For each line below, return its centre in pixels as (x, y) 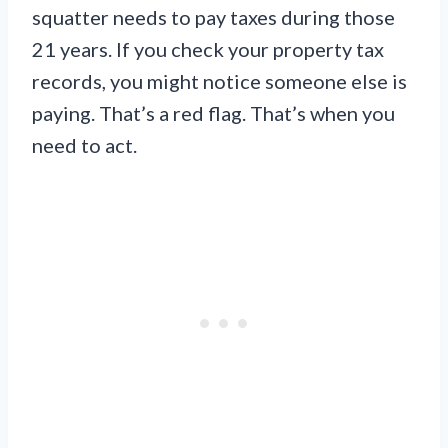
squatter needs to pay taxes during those (213, 16)
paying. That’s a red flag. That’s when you (213, 112)
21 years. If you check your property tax (208, 48)
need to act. (84, 144)
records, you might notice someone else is (219, 80)
